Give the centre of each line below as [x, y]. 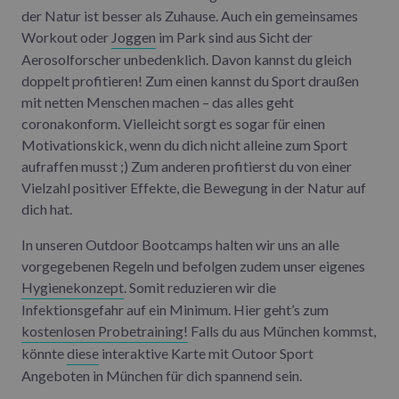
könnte [44, 353]
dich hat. [47, 208]
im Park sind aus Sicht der [234, 37]
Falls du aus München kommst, [282, 330]
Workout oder [66, 37]
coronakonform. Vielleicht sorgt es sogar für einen [173, 123]
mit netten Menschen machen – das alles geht [158, 102]
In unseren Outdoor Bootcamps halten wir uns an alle [180, 244]
